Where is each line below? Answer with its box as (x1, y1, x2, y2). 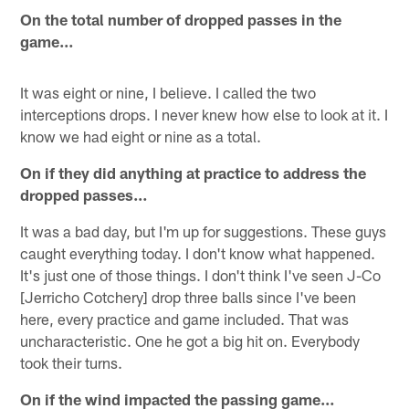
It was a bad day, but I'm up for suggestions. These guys (20, 221, 387, 240)
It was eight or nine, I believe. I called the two (20, 82, 317, 101)
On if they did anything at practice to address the (20, 163, 367, 182)
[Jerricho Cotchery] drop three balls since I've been (20, 287, 357, 306)
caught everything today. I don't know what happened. (20, 243, 376, 262)
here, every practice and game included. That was (20, 309, 350, 328)
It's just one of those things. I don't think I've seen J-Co (20, 265, 382, 284)
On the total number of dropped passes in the (20, 9, 342, 28)
